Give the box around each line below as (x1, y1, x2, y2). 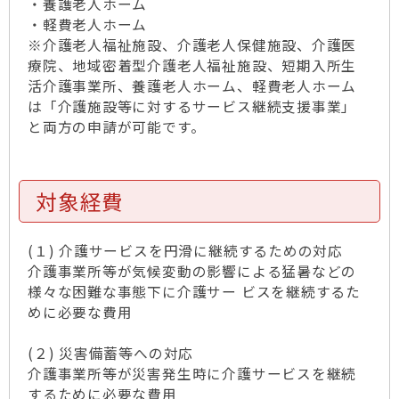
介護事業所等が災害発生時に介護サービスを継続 (28, 363, 357, 384)
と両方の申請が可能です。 (28, 117, 206, 137)
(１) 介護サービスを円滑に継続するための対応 (28, 240, 344, 261)
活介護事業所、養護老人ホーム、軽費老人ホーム (28, 76, 357, 96)
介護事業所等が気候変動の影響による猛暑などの (28, 261, 357, 281)
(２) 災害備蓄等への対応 (28, 343, 194, 363)
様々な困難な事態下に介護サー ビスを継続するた (28, 281, 362, 302)
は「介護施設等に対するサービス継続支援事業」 (28, 96, 357, 117)
